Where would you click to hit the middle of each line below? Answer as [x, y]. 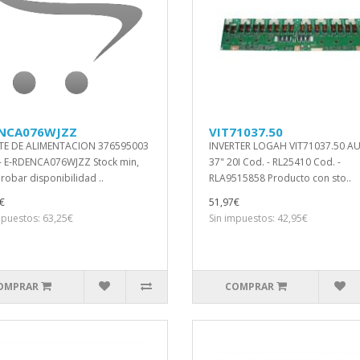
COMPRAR [249, 286]
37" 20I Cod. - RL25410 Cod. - [275, 162]
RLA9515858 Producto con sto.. [280, 178]
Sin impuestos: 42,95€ [258, 218]
